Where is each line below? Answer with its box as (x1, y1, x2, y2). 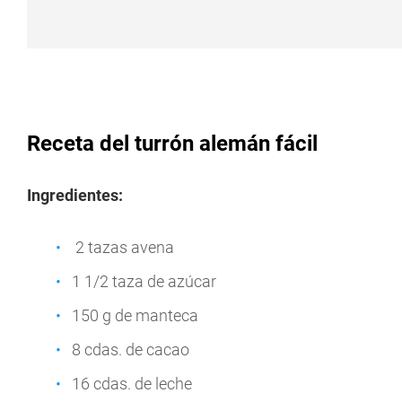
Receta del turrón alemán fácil (27, 131, 318, 156)
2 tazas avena (72, 238, 174, 257)
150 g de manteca (72, 306, 198, 325)
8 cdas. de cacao (72, 340, 189, 359)
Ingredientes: (27, 186, 123, 205)
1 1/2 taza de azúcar (72, 272, 216, 291)
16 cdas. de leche (72, 374, 192, 393)
